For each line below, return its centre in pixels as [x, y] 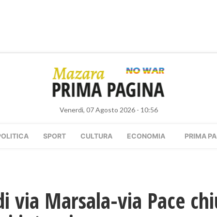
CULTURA [96, 136]
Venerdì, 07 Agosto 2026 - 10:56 [108, 110]
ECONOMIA [146, 136]
